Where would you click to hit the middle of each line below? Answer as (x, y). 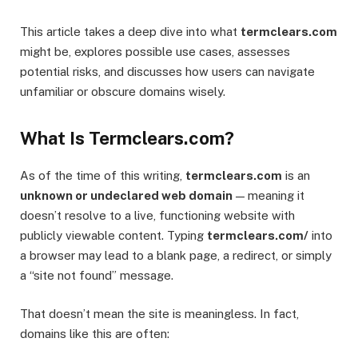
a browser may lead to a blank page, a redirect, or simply (176, 255)
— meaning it (268, 195)
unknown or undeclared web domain (126, 195)
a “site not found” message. (97, 275)
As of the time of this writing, (103, 175)
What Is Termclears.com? (127, 138)
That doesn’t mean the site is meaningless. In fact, (159, 313)
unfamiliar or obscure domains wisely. (123, 91)
